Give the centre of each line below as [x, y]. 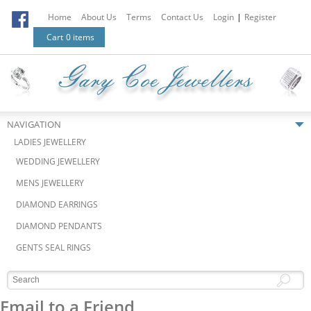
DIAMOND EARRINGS [57, 204]
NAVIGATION [34, 124]
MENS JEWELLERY [50, 183]
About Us [99, 17]
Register [260, 17]
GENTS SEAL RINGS [53, 247]
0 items [80, 37]
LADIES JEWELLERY [50, 142]
